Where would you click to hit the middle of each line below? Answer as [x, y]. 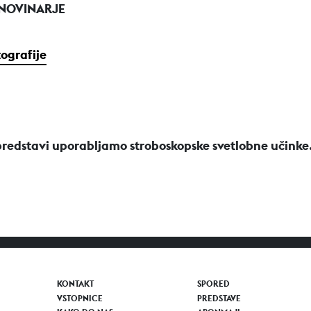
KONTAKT [76, 284]
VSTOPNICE [80, 298]
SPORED [213, 284]
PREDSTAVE [219, 298]
